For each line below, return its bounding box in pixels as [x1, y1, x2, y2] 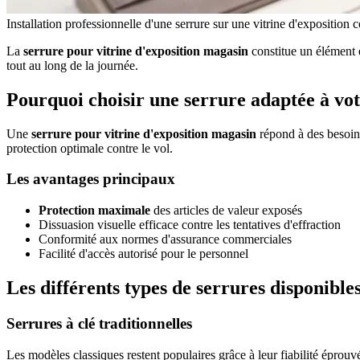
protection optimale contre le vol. [6, 141, 173, 155]
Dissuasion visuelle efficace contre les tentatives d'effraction [39, 218, 341, 232]
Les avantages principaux [6, 170, 175, 188]
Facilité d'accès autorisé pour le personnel [39, 247, 248, 261]
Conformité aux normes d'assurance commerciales [39, 232, 292, 247]
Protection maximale [39, 203, 150, 218]
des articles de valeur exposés [150, 203, 302, 218]
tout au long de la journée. [6, 58, 138, 72]
